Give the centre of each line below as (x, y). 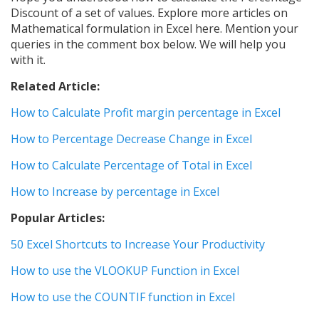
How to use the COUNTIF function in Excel (123, 297)
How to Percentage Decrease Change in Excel (131, 139)
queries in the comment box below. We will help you (148, 45)
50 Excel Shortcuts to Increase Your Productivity (138, 245)
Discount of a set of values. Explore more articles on (149, 13)
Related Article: (55, 87)
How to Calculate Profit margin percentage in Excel (146, 113)
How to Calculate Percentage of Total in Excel (131, 166)
